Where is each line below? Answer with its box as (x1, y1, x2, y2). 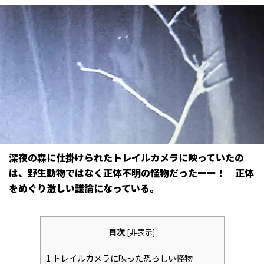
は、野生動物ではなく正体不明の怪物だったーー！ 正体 (9, 165, 254, 180)
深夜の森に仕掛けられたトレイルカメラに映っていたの (9, 150, 244, 164)
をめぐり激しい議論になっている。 (9, 180, 159, 195)
